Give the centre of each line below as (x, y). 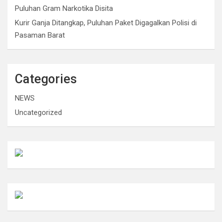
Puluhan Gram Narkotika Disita (64, 8)
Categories (46, 79)
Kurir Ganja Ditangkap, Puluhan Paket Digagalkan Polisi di (106, 23)
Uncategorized (38, 112)
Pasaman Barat (40, 35)
